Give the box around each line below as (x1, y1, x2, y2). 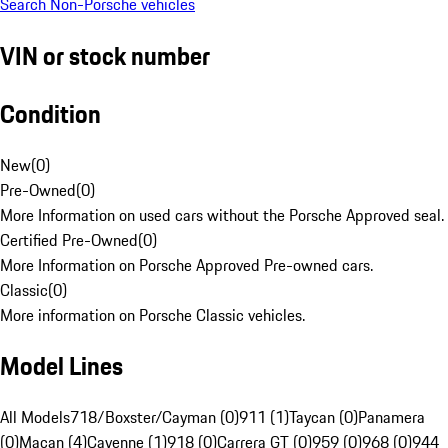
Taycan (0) (289, 405, 358, 430)
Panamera (358, 405, 425, 430)
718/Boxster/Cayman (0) (70, 405, 239, 430)
